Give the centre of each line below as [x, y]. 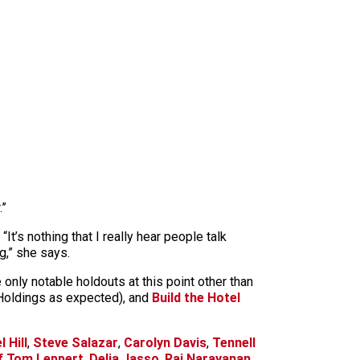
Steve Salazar [76, 343]
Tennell [234, 343]
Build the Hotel [196, 298]
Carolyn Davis [165, 343]
